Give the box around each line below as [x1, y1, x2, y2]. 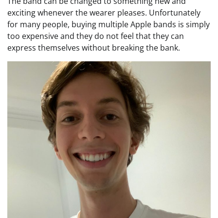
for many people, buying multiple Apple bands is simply [7, 18, 210, 30]
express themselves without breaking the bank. [7, 42, 180, 53]
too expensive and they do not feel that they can [7, 30, 184, 41]
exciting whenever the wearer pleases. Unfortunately [7, 7, 200, 18]
